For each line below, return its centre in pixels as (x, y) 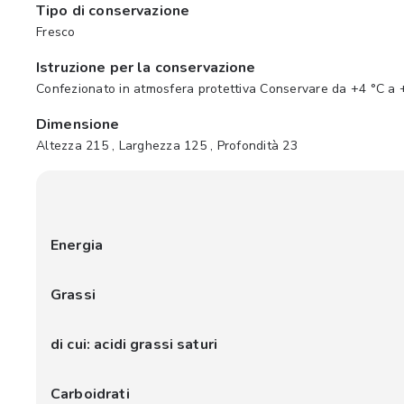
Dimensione (78, 124)
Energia (77, 245)
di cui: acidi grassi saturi (134, 344)
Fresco (56, 32)
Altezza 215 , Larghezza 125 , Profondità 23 (167, 146)
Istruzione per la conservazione (146, 68)
